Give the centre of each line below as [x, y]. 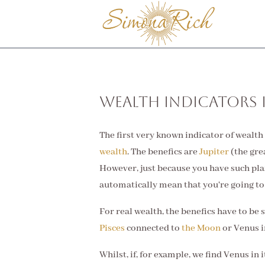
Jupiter [214, 152]
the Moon [201, 228]
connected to [153, 228]
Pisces [112, 228]
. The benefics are [163, 152]
